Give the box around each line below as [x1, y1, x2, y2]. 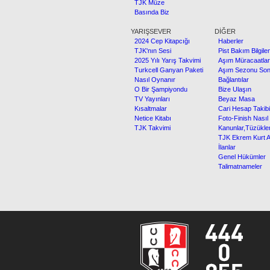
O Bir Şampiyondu [131, 86, 187, 93]
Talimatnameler [215, 163, 262, 170]
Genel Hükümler [215, 153, 266, 160]
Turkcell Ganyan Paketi [131, 66, 203, 74]
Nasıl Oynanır [131, 76, 175, 83]
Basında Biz [131, 8, 169, 16]
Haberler [215, 37, 243, 45]
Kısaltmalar [131, 105, 167, 112]
